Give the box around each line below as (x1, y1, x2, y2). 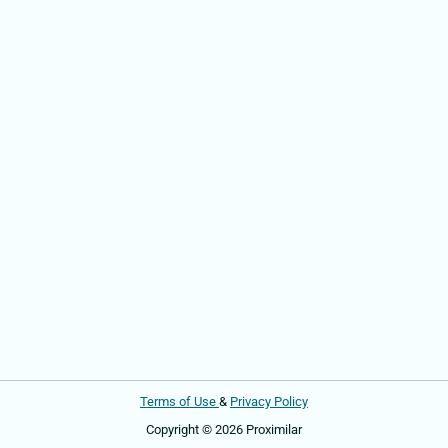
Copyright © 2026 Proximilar (146, 421, 302, 437)
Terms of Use (140, 393, 219, 409)
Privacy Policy (230, 393, 308, 409)
